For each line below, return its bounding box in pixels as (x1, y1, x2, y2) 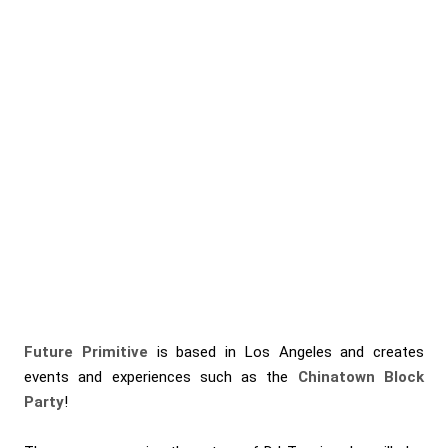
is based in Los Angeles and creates (147, 342, 424, 361)
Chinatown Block (297, 367, 425, 386)
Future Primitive (24, 342, 148, 361)
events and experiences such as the (24, 367, 298, 386)
